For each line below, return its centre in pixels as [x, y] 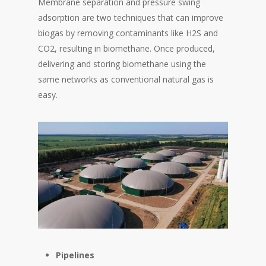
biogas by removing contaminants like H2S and [128, 33]
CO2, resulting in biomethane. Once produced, [126, 48]
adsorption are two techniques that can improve [131, 17]
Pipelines [75, 255]
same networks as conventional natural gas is [126, 79]
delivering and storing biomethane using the [122, 64]
